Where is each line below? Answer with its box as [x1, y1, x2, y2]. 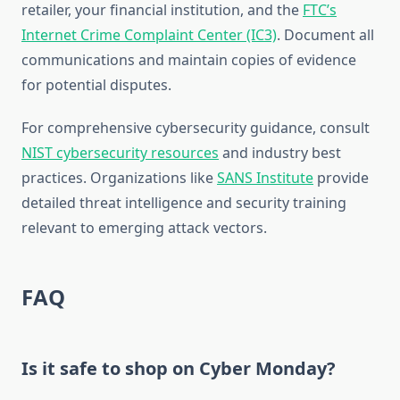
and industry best [219, 143, 341, 163]
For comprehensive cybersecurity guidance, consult [21, 118, 370, 138]
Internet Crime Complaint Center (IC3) [21, 25, 277, 46]
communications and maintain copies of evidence [21, 50, 356, 71]
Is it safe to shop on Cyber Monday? [21, 356, 336, 381]
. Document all [277, 25, 374, 46]
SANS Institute [217, 168, 313, 188]
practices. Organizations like [21, 168, 217, 188]
